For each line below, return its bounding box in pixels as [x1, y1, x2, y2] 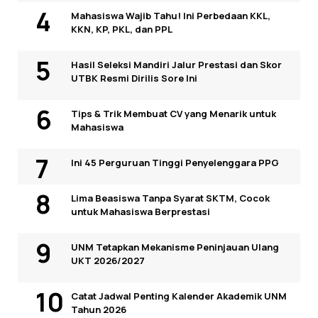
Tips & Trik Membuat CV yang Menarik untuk [71, 107, 276, 121]
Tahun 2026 [71, 303, 126, 317]
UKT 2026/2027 [71, 254, 145, 268]
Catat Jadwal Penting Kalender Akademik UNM [71, 290, 287, 303]
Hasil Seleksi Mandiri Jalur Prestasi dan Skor [71, 58, 282, 72]
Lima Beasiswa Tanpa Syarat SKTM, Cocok [71, 192, 270, 205]
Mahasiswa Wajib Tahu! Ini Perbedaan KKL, [71, 9, 270, 23]
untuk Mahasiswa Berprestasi [71, 205, 210, 219]
